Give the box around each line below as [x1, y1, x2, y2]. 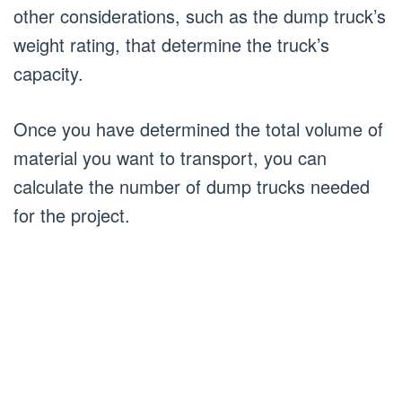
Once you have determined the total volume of [13, 116, 383, 142]
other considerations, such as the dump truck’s [13, 3, 386, 29]
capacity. [13, 60, 83, 86]
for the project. [13, 202, 130, 228]
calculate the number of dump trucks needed [13, 173, 370, 199]
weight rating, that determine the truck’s [13, 31, 329, 57]
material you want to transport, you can [13, 144, 327, 170]
